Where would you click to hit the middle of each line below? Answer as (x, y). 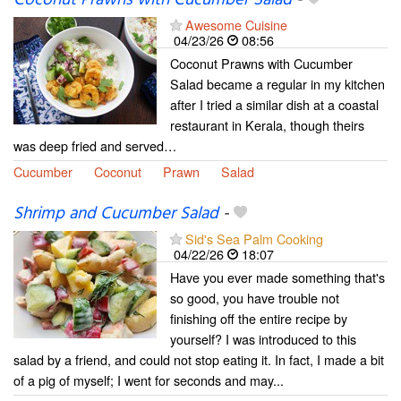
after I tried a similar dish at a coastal (274, 105)
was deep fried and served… (95, 146)
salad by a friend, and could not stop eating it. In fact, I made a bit (199, 359)
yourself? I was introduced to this (263, 338)
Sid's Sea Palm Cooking (254, 238)
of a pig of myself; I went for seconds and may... (149, 380)
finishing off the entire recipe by (259, 318)
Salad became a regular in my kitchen (277, 84)
